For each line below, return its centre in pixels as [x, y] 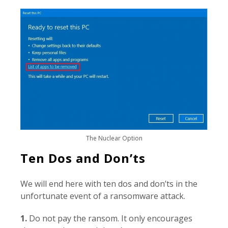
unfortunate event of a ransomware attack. [103, 196]
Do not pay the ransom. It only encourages [110, 218]
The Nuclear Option [114, 138]
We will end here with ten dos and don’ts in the [109, 183]
